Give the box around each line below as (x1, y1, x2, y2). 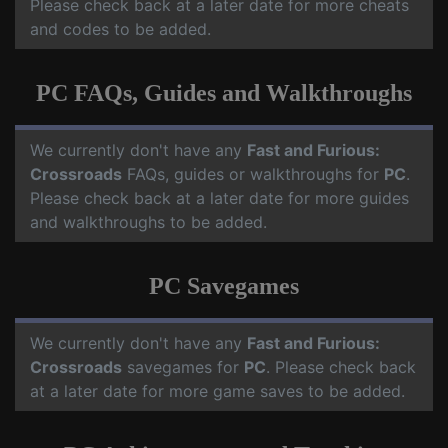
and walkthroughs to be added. (30, 212, 267, 233)
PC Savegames (149, 273, 299, 300)
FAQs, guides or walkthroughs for (122, 164, 384, 185)
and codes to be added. (30, 19, 211, 40)
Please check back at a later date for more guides (30, 188, 409, 209)
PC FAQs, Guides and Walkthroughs (36, 80, 412, 107)
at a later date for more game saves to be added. (30, 381, 405, 402)
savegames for (122, 357, 244, 378)
